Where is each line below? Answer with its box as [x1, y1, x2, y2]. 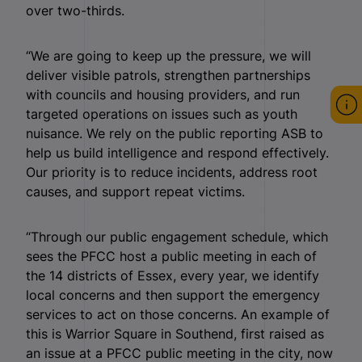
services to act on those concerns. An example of [26, 305, 330, 322]
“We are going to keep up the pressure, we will [26, 47, 311, 64]
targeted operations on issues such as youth [26, 105, 297, 122]
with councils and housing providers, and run [26, 86, 300, 103]
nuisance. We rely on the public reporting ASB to [26, 124, 323, 141]
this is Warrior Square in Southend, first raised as [26, 325, 324, 342]
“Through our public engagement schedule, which [26, 228, 328, 245]
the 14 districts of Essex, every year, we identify [26, 267, 319, 284]
